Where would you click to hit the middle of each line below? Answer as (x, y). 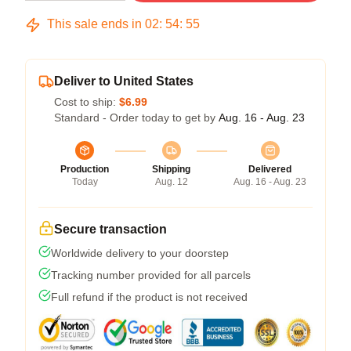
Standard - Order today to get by (136, 118)
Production (85, 169)
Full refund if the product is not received (149, 297)
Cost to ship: (87, 102)
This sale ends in (94, 24)
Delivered (270, 169)
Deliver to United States (124, 81)
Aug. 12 (171, 182)
